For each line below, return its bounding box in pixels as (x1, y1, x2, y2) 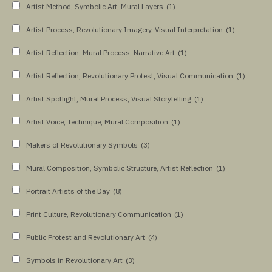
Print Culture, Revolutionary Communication (26, 209, 171, 219)
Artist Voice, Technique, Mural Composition (26, 117, 168, 126)
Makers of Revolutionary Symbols (26, 140, 138, 149)
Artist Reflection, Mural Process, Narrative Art (26, 47, 175, 57)
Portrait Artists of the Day (26, 186, 110, 195)
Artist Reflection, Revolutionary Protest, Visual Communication (26, 70, 233, 80)
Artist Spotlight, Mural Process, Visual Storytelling (26, 93, 191, 103)
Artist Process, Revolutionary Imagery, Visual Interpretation (26, 24, 223, 34)
